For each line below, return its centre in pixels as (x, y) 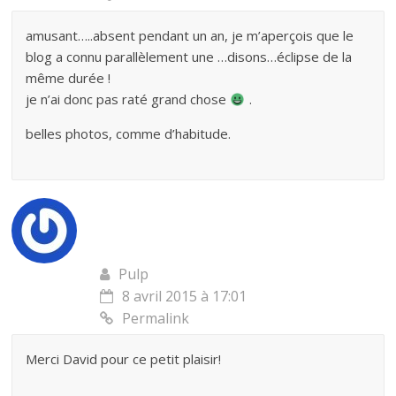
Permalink (156, 319)
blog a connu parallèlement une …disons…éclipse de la (189, 57)
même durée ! (69, 78)
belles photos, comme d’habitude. (129, 134)
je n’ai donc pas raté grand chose (128, 99)
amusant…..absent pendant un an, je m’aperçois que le (190, 36)
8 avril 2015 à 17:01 (185, 297)
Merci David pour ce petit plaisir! (124, 359)
